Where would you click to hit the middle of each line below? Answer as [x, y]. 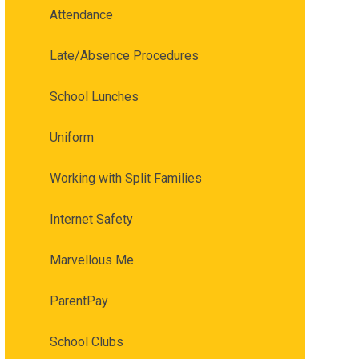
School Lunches [94, 97]
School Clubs [86, 342]
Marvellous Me [91, 260]
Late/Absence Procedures [124, 56]
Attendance [81, 15]
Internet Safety [91, 220]
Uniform [71, 138]
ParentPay [79, 301]
